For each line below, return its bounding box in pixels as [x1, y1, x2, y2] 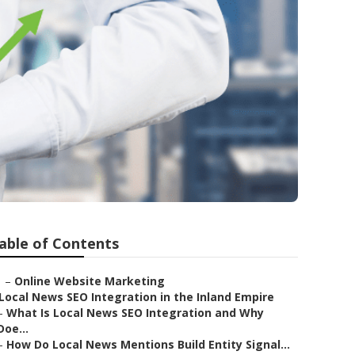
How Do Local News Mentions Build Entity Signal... [6, 337, 290, 352]
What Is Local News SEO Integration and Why [6, 305, 264, 320]
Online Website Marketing [14, 273, 165, 288]
